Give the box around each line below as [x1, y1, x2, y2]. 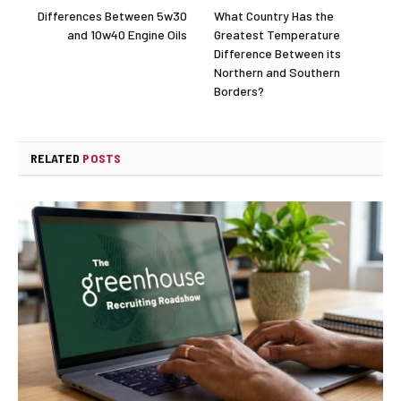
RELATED [30, 149, 83, 166]
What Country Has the [214, 7, 334, 23]
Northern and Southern [214, 64, 340, 80]
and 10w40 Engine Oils [67, 26, 187, 42]
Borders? [214, 82, 264, 98]
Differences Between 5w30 [38, 7, 187, 23]
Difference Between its [214, 45, 341, 61]
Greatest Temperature [214, 26, 340, 42]
